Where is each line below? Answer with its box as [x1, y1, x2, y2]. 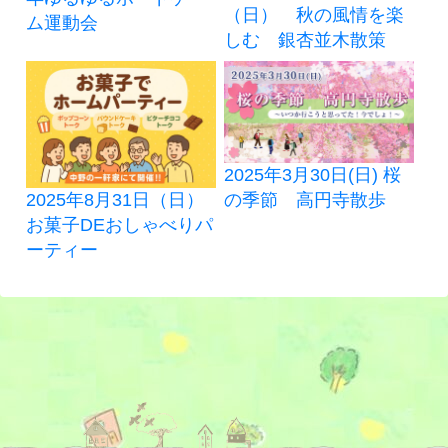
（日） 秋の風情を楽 [223, 5, 404, 26]
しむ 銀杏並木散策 [223, 30, 386, 51]
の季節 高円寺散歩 [223, 189, 386, 210]
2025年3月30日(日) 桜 [223, 164, 401, 185]
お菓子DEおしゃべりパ [26, 214, 214, 235]
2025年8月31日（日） [26, 189, 205, 210]
